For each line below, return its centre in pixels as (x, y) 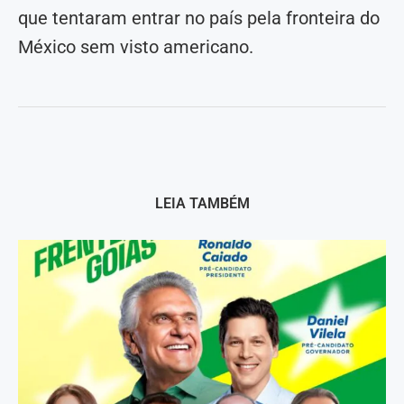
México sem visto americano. (136, 47)
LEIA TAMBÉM (202, 204)
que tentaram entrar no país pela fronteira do (199, 18)
